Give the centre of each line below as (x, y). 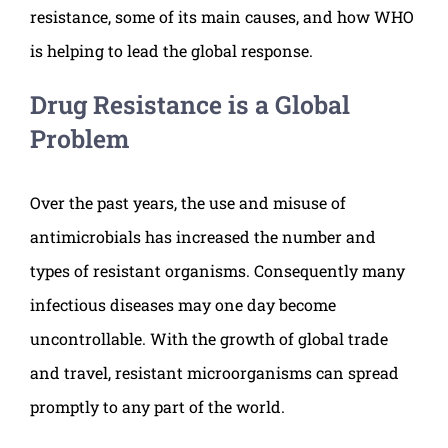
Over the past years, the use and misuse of (188, 203)
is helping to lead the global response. (171, 51)
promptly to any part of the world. (157, 407)
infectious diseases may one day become (183, 305)
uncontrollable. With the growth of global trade (209, 339)
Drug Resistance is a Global (190, 105)
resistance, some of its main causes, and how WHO (222, 17)
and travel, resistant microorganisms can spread (214, 373)
